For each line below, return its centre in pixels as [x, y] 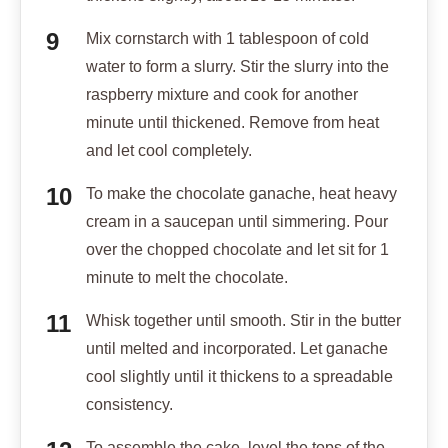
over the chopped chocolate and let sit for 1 [237, 249]
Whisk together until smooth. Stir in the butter [243, 320]
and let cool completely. [169, 150]
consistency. [129, 404]
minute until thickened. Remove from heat [232, 122]
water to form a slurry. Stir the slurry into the [237, 66]
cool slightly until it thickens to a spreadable [239, 376]
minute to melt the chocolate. [187, 277]
